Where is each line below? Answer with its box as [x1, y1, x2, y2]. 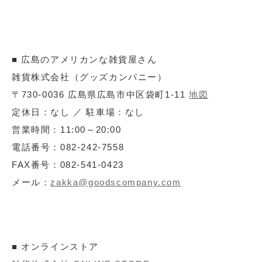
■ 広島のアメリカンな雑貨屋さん [12, 54, 157, 65]
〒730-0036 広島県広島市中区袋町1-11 [12, 89, 189, 100]
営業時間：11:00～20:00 [12, 125, 122, 135]
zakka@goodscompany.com [50, 177, 181, 188]
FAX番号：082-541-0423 [12, 160, 124, 170]
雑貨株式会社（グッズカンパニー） [12, 72, 167, 82]
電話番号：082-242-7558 [12, 142, 125, 153]
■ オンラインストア [12, 242, 99, 252]
